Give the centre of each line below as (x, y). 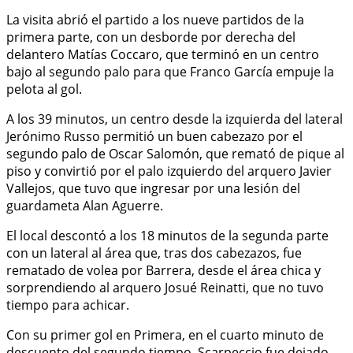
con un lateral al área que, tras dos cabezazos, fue (154, 253)
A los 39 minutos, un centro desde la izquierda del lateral (175, 119)
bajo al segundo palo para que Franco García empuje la (170, 71)
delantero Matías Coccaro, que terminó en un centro (163, 54)
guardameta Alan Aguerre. (85, 205)
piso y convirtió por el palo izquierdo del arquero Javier (169, 171)
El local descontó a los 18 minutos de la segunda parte (167, 235)
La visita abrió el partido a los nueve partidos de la (155, 19)
